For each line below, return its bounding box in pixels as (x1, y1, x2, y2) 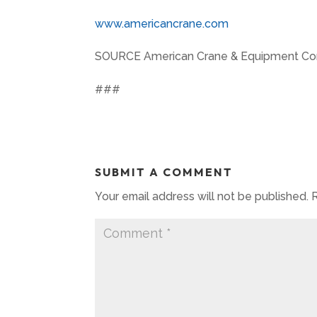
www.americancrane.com (95, 16, 229, 30)
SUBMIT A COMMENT (95, 165, 234, 180)
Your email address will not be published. (95, 190, 309, 204)
